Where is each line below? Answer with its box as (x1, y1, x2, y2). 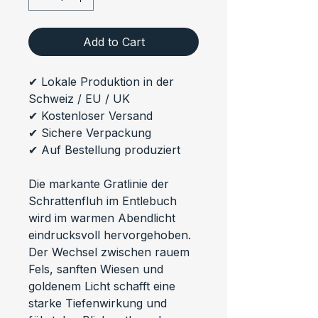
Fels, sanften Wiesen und (28, 261, 167, 276)
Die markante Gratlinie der (28, 176, 172, 191)
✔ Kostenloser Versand (28, 108, 153, 123)
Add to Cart (82, 34, 145, 49)
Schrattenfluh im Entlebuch (28, 193, 180, 208)
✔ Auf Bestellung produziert (28, 142, 180, 157)
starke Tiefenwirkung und (28, 295, 170, 310)
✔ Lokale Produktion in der (28, 74, 177, 89)
